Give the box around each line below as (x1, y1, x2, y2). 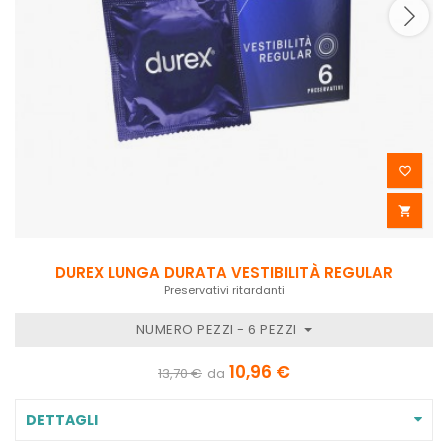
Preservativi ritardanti (163, 281, 285, 298)
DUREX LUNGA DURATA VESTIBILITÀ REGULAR (55, 261, 393, 283)
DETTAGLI (26, 409, 98, 430)
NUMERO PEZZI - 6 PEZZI (135, 319, 301, 339)
